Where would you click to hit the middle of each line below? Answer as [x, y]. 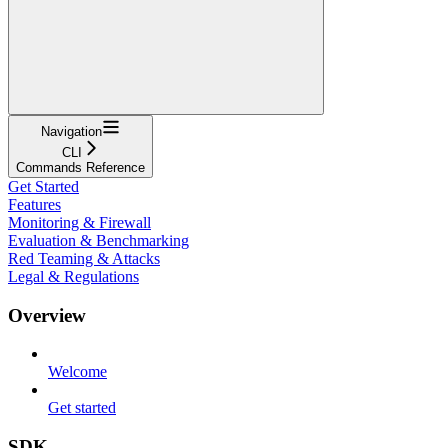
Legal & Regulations [73, 276]
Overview [47, 315]
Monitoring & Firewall [79, 222]
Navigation [71, 131]
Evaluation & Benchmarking [98, 240]
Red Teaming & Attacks [84, 258]
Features [34, 204]
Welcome [77, 372]
